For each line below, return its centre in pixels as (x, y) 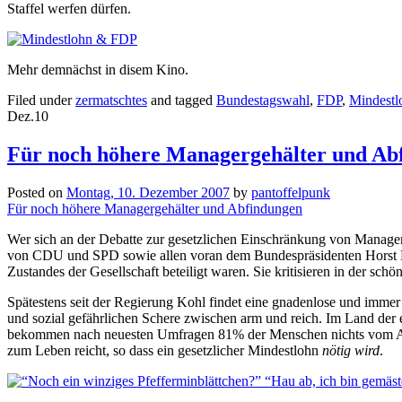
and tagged (182, 100)
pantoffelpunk (291, 193)
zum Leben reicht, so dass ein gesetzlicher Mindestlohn (165, 351)
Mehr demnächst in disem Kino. (98, 70)
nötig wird (351, 351)
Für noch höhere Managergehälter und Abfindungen (155, 209)
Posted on (37, 193)
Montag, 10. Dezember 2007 (148, 193)
